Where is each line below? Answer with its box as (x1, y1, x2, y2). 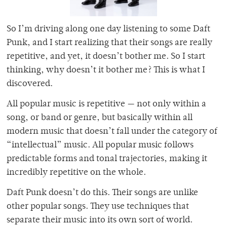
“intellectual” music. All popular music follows (7, 141, 194, 150)
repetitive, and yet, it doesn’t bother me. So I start (7, 52, 205, 62)
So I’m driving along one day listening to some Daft (7, 25, 210, 34)
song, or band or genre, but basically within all (7, 113, 193, 123)
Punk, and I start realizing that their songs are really (7, 39, 212, 48)
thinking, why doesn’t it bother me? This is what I (7, 66, 205, 75)
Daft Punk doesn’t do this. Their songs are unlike (7, 188, 198, 198)
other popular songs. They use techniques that (7, 202, 189, 212)
